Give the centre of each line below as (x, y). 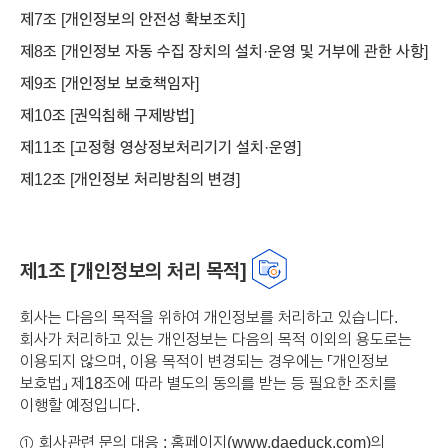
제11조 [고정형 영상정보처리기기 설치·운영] (160, 146)
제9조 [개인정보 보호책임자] (109, 82)
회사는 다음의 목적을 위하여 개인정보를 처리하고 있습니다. (209, 316)
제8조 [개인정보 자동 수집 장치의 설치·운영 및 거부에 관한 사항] (224, 50)
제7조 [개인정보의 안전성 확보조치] (132, 18)
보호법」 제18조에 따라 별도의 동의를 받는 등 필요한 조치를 (208, 382)
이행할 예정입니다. (80, 404)
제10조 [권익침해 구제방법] (107, 114)
